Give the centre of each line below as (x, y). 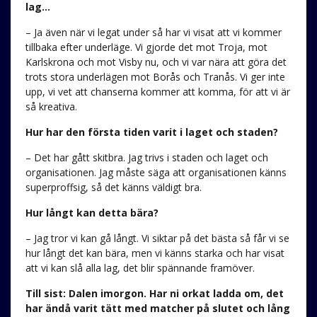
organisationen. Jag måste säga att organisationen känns (156, 172)
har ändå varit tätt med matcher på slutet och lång (157, 308)
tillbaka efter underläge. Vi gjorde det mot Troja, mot (146, 47)
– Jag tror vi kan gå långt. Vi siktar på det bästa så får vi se (157, 238)
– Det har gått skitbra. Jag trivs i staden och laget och (146, 157)
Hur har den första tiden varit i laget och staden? (151, 132)
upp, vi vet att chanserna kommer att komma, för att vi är (157, 91)
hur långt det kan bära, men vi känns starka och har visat (155, 253)
